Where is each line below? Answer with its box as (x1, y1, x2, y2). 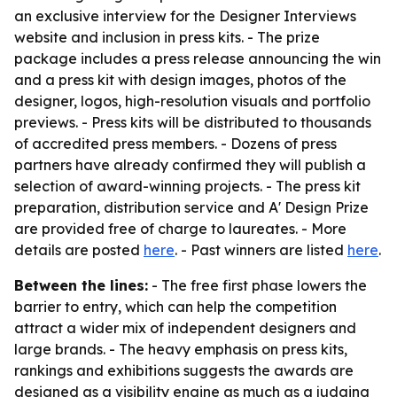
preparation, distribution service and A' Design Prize (14, 198, 369, 216)
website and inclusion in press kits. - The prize (14, 28, 320, 46)
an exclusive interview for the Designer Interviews (14, 7, 356, 25)
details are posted (14, 241, 144, 259)
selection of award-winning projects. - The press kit (14, 177, 361, 195)
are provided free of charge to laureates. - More (14, 220, 346, 237)
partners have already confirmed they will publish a (14, 156, 366, 174)
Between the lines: (14, 276, 148, 294)
